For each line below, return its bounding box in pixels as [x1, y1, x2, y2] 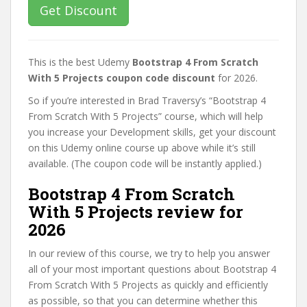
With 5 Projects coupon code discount [28, 71, 215, 84]
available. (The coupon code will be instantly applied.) [28, 157, 262, 170]
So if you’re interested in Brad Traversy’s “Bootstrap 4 [28, 94, 266, 107]
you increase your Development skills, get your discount [28, 125, 276, 138]
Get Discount [40, 2, 117, 19]
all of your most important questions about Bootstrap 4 [28, 262, 276, 275]
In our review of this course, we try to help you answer [28, 247, 270, 260]
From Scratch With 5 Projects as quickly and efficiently [28, 278, 268, 291]
